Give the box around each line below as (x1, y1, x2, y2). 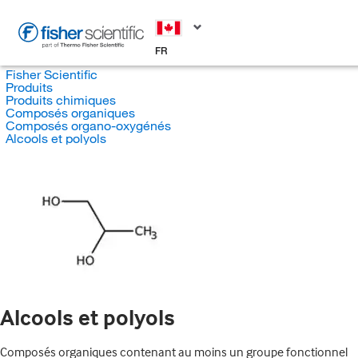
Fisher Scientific (5, 66, 97, 82)
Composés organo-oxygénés (5, 117, 171, 133)
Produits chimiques (5, 92, 116, 108)
